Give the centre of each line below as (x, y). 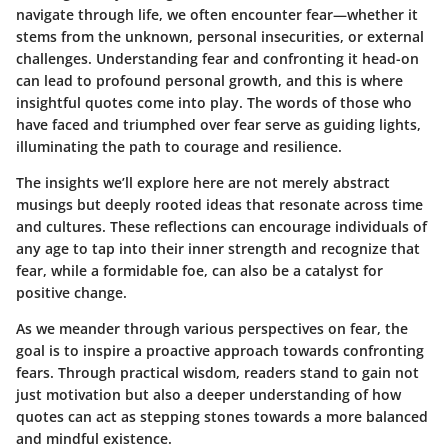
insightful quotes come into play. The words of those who (214, 102)
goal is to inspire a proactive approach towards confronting (220, 350)
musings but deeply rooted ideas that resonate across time (219, 204)
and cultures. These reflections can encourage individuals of (221, 226)
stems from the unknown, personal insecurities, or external (220, 36)
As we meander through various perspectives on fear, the (212, 328)
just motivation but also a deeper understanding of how (208, 394)
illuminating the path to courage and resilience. (179, 146)
